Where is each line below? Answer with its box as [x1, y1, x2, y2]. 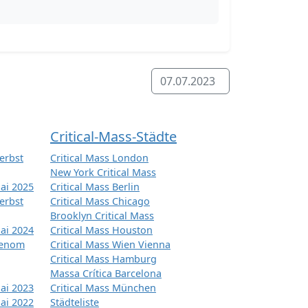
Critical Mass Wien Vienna [50, 238, 170, 252]
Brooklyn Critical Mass [50, 209, 154, 223]
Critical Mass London [50, 151, 148, 165]
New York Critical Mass [50, 166, 156, 179]
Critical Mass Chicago [50, 195, 150, 208]
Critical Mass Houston [50, 223, 153, 237]
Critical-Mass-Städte [50, 127, 177, 146]
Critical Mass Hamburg [50, 252, 157, 266]
